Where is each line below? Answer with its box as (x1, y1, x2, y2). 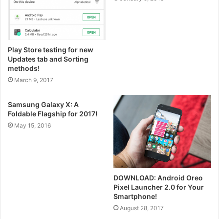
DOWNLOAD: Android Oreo (113, 173, 203, 182)
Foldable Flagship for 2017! (8, 109, 97, 118)
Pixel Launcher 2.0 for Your (113, 182, 204, 191)
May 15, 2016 (14, 121, 51, 129)
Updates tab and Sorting (8, 54, 88, 63)
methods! (8, 64, 40, 72)
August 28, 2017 (120, 204, 164, 212)
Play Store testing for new (8, 45, 93, 54)
